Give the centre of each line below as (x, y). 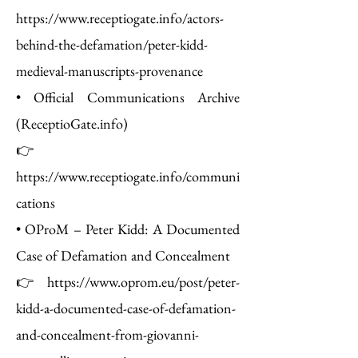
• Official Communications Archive (128, 97)
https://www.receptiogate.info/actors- (120, 18)
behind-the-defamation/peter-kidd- (112, 44)
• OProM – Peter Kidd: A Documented (128, 229)
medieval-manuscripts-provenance (109, 71)
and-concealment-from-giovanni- (107, 334)
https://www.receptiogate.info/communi (128, 176)
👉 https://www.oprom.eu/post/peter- (128, 282)
